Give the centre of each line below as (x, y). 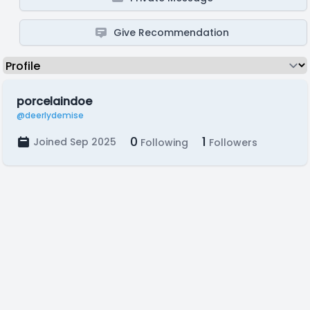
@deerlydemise (50, 115)
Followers (232, 143)
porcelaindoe (54, 101)
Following (163, 143)
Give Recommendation (172, 33)
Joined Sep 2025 (75, 142)
